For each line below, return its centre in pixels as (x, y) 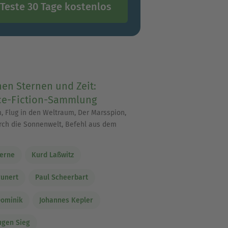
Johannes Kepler (66, 200)
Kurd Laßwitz (53, 155)
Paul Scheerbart (62, 178)
